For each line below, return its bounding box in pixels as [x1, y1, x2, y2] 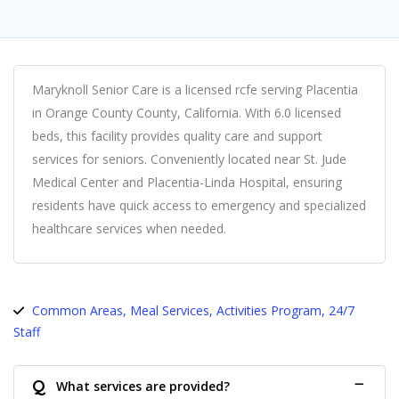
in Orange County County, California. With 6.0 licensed [32, 103, 341, 121]
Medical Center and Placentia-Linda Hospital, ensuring [32, 173, 342, 191]
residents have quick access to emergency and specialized [32, 196, 366, 214]
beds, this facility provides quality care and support [32, 126, 322, 144]
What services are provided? [56, 377, 230, 395]
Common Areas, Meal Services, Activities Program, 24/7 [32, 301, 354, 319]
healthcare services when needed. [32, 219, 226, 237]
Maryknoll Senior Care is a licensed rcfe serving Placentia [32, 80, 358, 98]
